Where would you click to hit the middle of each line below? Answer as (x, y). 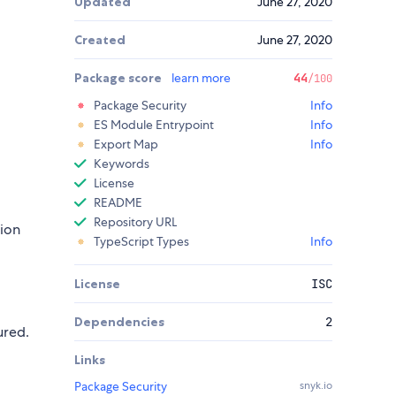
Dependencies (119, 322)
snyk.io (316, 386)
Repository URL (135, 222)
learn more (201, 78)
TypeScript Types (141, 242)
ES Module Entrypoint (154, 125)
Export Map (126, 145)
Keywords (122, 164)
